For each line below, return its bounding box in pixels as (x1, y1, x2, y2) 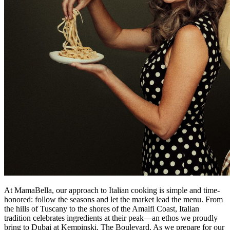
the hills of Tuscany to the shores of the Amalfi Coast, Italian (4, 204, 199, 213)
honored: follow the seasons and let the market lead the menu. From (4, 195, 223, 204)
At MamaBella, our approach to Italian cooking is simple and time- (4, 185, 220, 195)
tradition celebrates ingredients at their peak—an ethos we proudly (4, 213, 218, 222)
